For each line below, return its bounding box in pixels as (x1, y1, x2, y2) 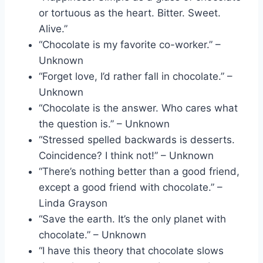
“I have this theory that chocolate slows (39, 244, 224, 257)
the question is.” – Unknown (39, 117, 170, 130)
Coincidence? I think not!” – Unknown (39, 149, 214, 161)
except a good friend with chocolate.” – (39, 181, 222, 193)
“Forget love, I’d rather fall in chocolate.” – (39, 70, 232, 82)
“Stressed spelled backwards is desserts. (39, 133, 235, 146)
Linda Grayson (39, 197, 107, 209)
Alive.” (39, 22, 68, 35)
